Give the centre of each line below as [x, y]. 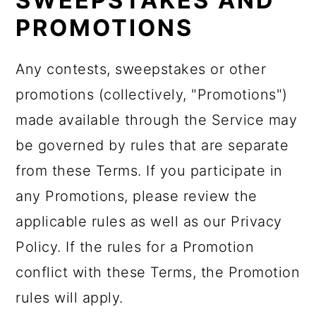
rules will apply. [69, 298]
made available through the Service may [157, 120]
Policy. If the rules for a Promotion [135, 247]
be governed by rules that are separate [152, 145]
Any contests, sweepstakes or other [141, 69]
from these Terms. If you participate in [149, 171]
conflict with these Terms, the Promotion [158, 272]
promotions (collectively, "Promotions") [152, 95]
